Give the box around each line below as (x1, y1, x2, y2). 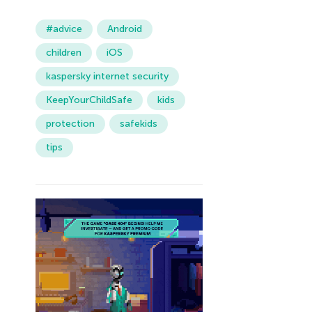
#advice (45, 22, 82, 35)
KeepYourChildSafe (45, 93, 132, 106)
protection (45, 117, 95, 130)
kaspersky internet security (45, 70, 169, 82)
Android (107, 22, 142, 35)
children (45, 46, 81, 58)
